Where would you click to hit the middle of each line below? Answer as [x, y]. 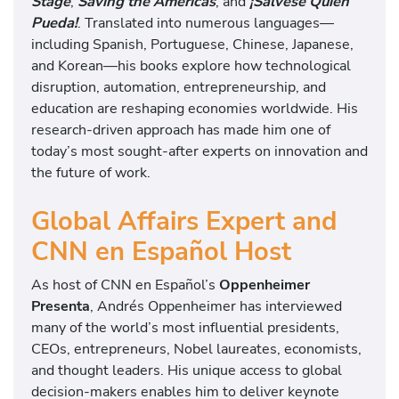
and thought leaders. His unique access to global [187, 370]
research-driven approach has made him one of [181, 129]
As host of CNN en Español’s [125, 285]
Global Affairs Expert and [184, 222]
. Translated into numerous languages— [206, 22]
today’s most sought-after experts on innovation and [199, 151]
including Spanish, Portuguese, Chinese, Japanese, [192, 44]
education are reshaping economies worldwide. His [195, 108]
